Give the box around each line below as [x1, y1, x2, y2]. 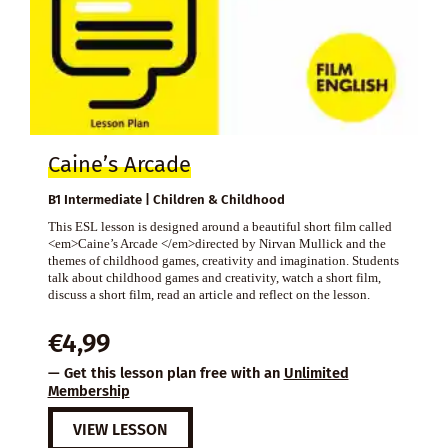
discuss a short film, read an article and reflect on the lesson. [47, 286, 370, 302]
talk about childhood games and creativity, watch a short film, [47, 269, 381, 285]
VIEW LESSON [72, 420, 168, 440]
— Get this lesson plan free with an [47, 363, 284, 382]
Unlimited [283, 363, 349, 382]
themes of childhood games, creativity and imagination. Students [47, 252, 399, 268]
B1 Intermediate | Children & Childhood [47, 191, 285, 207]
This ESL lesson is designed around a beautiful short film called [47, 218, 392, 234]
